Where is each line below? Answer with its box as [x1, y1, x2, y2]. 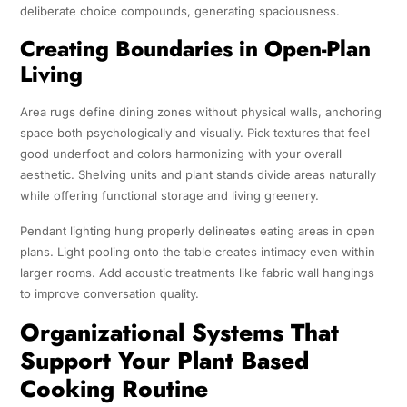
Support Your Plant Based [19, 343, 309, 379]
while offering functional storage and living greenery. [19, 188, 319, 203]
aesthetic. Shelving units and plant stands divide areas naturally [19, 167, 376, 183]
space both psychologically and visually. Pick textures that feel [19, 125, 370, 141]
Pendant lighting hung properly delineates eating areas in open [19, 223, 375, 239]
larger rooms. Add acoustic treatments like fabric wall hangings [19, 265, 374, 281]
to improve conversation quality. [19, 286, 199, 302]
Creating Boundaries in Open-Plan [19, 33, 371, 65]
